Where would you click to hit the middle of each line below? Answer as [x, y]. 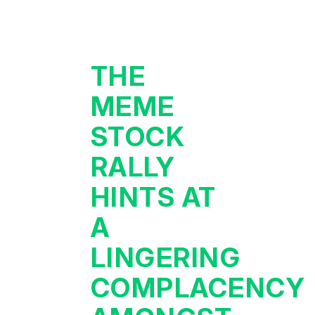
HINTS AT [153, 197]
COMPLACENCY [198, 288]
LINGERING [166, 257]
